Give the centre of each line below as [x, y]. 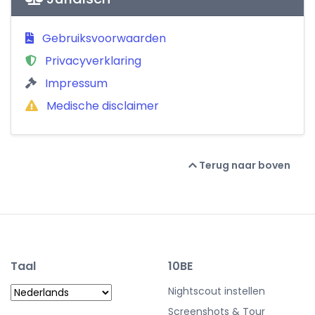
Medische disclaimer [101, 105]
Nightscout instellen [217, 291]
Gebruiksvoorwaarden [103, 38]
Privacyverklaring [92, 60]
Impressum [75, 83]
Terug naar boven [244, 166]
